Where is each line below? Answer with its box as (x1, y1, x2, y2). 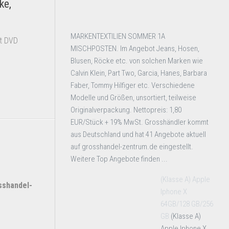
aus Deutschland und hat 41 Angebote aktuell (71, 130, 206, 139)
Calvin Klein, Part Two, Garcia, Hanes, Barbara (71, 68, 207, 78)
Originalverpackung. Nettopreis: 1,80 (71, 105, 181, 114)
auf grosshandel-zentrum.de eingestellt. (71, 142, 193, 151)
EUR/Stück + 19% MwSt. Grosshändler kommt (71, 118, 209, 127)
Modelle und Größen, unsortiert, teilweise (71, 93, 196, 102)
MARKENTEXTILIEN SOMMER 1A (71, 32, 165, 41)
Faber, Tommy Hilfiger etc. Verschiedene (71, 81, 195, 90)
